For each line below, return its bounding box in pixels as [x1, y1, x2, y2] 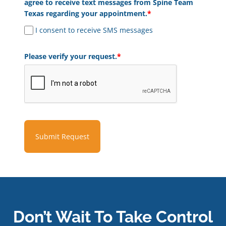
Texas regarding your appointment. [24, 9, 147, 19]
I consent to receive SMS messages [35, 25, 153, 35]
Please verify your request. [24, 51, 117, 62]
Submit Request [35, 132, 89, 142]
